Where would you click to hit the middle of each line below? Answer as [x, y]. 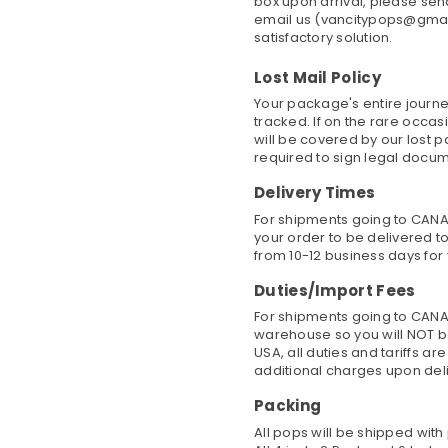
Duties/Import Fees [335, 290]
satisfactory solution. [323, 37]
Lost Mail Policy [317, 77]
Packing [288, 405]
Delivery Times [315, 192]
